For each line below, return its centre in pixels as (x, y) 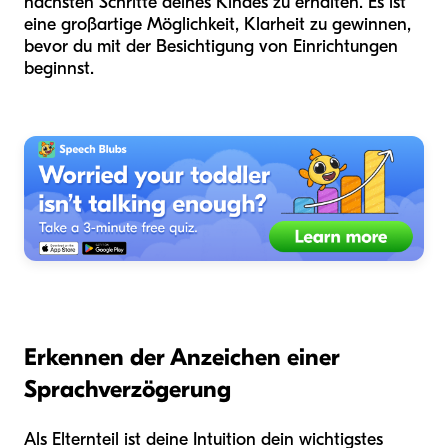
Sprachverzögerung (127, 388)
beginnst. (59, 68)
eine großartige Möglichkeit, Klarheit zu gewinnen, (217, 24)
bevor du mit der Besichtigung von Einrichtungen (211, 46)
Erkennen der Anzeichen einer (182, 356)
